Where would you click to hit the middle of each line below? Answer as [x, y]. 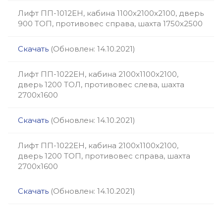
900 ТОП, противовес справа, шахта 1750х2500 [110, 24]
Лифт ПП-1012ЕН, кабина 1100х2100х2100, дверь [111, 13]
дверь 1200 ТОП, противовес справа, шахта [104, 156]
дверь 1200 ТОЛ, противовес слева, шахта [101, 84]
